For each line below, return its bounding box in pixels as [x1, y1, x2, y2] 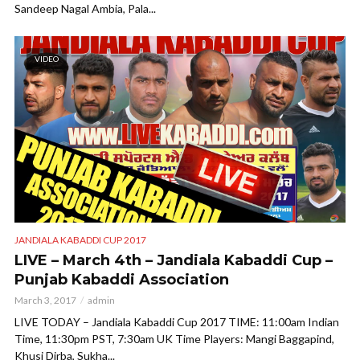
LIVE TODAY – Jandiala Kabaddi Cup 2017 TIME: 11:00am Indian [14, 315, 339, 329]
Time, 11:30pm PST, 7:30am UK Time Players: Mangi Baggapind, [14, 332, 334, 346]
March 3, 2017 [14, 294, 76, 307]
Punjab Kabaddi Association [14, 271, 229, 289]
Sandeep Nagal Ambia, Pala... [14, 2, 156, 16]
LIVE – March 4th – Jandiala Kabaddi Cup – [14, 252, 333, 270]
